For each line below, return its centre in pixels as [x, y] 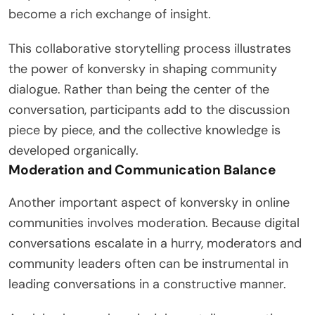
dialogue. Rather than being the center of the [139, 89]
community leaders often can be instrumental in [148, 263]
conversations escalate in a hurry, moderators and [155, 243]
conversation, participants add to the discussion [149, 109]
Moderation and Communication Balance [142, 169]
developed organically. [73, 150]
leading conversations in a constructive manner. [147, 284]
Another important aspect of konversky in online [149, 202]
